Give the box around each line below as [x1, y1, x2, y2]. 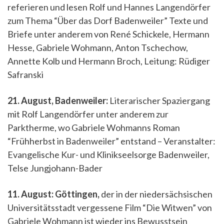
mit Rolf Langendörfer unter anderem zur [7, 108, 168, 119]
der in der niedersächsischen [101, 188, 212, 199]
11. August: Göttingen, [7, 188, 101, 199]
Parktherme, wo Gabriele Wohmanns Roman [7, 122, 180, 133]
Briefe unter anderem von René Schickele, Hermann [7, 28, 209, 39]
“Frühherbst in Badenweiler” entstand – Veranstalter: [7, 135, 215, 146]
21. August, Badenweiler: [7, 95, 108, 106]
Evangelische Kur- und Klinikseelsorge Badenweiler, [7, 149, 209, 160]
